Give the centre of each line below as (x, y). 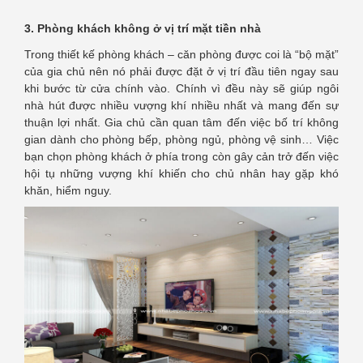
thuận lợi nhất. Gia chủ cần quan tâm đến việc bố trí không (181, 123)
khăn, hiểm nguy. (68, 191)
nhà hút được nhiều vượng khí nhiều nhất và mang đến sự (181, 106)
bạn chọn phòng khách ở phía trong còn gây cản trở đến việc (181, 157)
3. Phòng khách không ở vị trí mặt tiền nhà (143, 29)
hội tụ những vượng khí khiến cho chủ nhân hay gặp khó (181, 174)
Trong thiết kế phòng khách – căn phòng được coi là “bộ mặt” (181, 55)
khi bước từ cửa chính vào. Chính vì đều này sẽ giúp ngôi (181, 89)
